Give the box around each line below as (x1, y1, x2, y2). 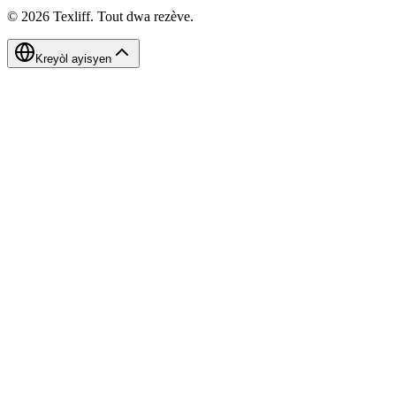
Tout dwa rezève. (97, 8, 194, 24)
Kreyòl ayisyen (35, 51, 111, 65)
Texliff (53, 8, 90, 24)
